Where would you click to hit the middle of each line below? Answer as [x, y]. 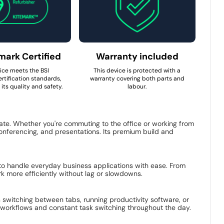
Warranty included [137, 56]
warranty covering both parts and [137, 78]
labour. [137, 86]
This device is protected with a [137, 70]
